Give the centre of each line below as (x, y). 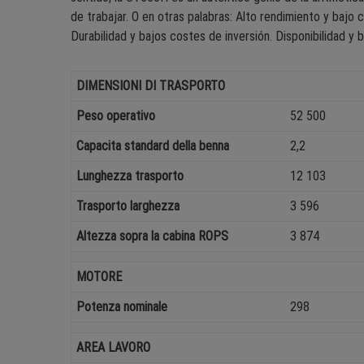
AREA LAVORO (114, 348)
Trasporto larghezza (128, 206)
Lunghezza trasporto (130, 176)
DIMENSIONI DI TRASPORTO (151, 86)
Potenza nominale (122, 307)
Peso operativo (116, 116)
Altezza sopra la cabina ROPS (153, 236)
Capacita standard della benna (153, 146)
